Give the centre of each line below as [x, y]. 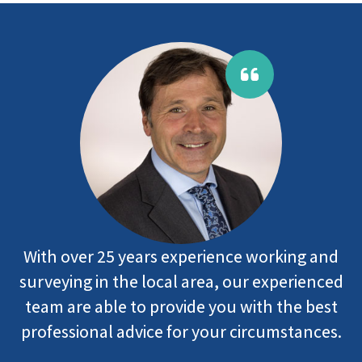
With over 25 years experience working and [181, 256]
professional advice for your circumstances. [181, 331]
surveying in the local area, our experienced [181, 281]
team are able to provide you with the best [181, 306]
